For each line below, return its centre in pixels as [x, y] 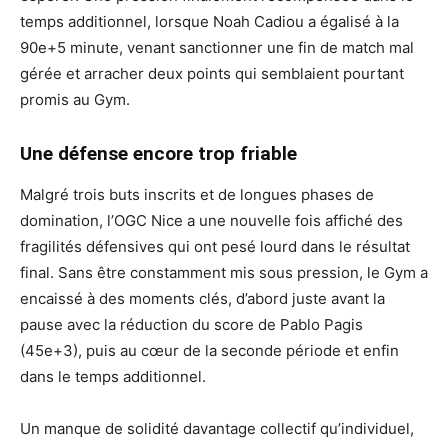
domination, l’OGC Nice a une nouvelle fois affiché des [211, 220]
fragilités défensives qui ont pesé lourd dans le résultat [215, 246]
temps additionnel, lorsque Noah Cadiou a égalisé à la [209, 21]
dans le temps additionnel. [115, 376]
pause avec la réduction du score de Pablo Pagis [191, 324]
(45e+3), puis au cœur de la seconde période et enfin [209, 350]
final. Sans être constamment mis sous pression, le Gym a [224, 272]
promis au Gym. [75, 99]
